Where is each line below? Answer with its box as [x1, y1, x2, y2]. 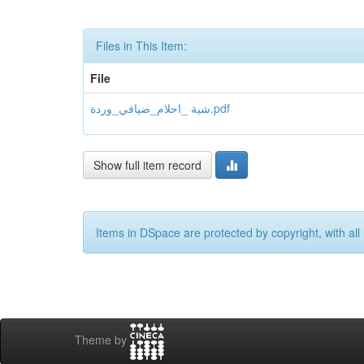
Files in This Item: [96, 37, 187, 54]
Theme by [75, 331, 130, 349]
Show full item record [93, 157, 201, 173]
